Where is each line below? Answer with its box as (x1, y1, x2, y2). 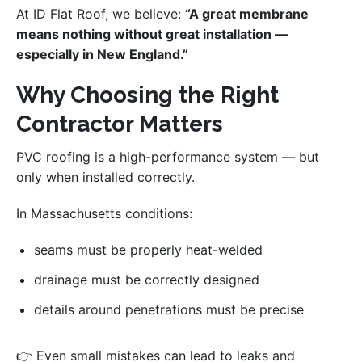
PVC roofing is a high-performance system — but (16, 149, 319, 166)
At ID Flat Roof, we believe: (16, 6, 185, 23)
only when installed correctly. (16, 169, 195, 186)
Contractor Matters (16, 111, 223, 138)
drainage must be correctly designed (34, 271, 259, 288)
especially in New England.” (16, 46, 188, 63)
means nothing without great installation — (16, 26, 288, 43)
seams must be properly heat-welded (34, 242, 263, 259)
